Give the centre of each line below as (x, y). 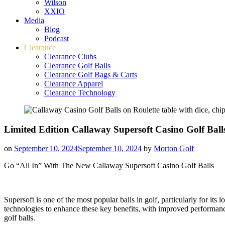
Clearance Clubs (70, 57)
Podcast (57, 38)
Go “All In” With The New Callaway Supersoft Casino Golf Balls (109, 166)
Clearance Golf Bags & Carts (91, 75)
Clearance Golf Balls (77, 66)
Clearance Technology (80, 93)
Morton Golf (174, 149)
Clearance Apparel (74, 84)
